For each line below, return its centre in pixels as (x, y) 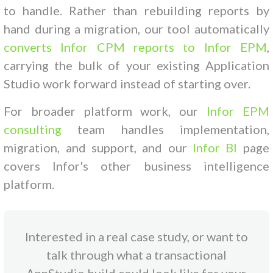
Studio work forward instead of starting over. (127, 83)
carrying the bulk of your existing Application (136, 65)
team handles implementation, (165, 129)
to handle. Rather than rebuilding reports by (136, 10)
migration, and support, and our (98, 147)
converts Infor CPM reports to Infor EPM (135, 47)
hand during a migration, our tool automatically (136, 28)
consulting (33, 129)
